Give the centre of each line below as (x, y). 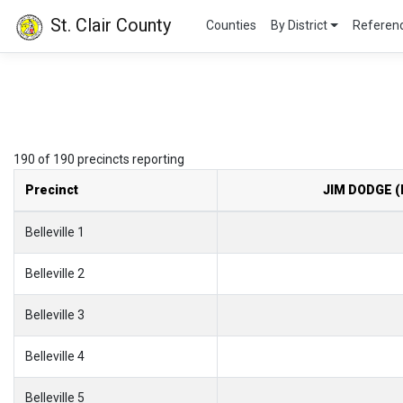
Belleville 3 (55, 314)
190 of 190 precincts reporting (99, 159)
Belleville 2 (55, 273)
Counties (231, 26)
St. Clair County (108, 25)
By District (299, 26)
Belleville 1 (55, 232)
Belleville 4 (55, 356)
